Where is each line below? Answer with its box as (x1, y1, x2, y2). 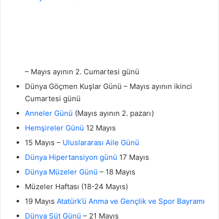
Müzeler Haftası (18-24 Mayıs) (25, 182, 128, 192)
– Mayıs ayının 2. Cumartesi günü (25, 67, 139, 77)
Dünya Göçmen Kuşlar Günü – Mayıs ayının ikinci (25, 82, 192, 91)
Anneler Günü (25, 109, 73, 118)
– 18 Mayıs (98, 167, 135, 177)
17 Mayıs (117, 153, 149, 162)
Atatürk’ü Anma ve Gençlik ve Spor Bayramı (57, 197, 205, 206)
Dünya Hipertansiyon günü (25, 153, 117, 162)
